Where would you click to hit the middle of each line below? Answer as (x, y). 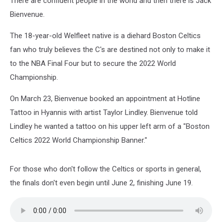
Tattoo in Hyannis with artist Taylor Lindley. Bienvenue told (104, 112)
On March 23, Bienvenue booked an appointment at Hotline (105, 99)
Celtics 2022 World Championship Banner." (79, 140)
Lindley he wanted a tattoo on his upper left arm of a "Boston (110, 126)
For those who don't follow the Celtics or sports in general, (106, 169)
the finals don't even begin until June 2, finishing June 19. (101, 183)
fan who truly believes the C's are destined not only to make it (110, 50)
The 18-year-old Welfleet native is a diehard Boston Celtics (105, 36)
